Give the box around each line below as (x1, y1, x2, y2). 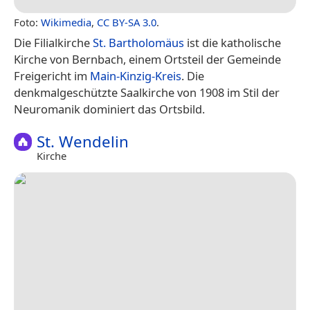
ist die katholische (184, 34, 281, 51)
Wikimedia (41, 15, 91, 29)
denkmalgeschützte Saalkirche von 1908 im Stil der (14, 84, 280, 100)
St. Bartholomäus (93, 34, 184, 51)
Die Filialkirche (14, 34, 93, 51)
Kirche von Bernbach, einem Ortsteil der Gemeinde (14, 51, 281, 67)
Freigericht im (14, 67, 90, 84)
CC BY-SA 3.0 (97, 15, 156, 29)
